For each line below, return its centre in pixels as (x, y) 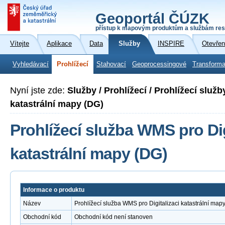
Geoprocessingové (159, 64)
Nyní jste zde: (39, 90)
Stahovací (111, 64)
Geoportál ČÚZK (152, 19)
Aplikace (59, 44)
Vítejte (20, 44)
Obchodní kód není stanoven (114, 217)
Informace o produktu (54, 190)
